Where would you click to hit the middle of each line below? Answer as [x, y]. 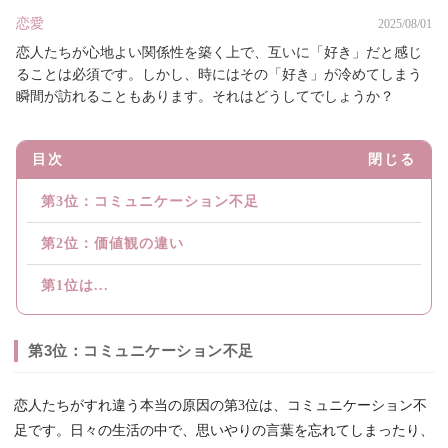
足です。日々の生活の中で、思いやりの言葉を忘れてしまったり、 [224, 431]
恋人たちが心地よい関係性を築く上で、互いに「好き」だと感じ [219, 53]
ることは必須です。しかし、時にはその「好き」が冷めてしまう [219, 75]
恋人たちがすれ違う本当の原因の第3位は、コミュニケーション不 [220, 406]
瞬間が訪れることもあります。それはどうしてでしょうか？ [205, 97]
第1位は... [75, 286]
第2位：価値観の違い [112, 244]
